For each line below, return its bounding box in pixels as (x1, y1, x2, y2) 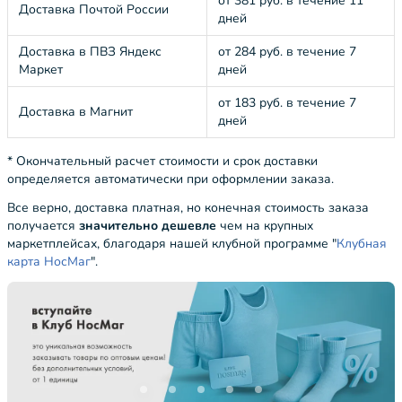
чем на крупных (216, 217, 313, 234)
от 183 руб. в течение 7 (218, 94, 356, 111)
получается (7, 217, 79, 234)
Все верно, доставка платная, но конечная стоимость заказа (7, 199, 369, 216)
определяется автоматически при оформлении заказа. (7, 170, 334, 188)
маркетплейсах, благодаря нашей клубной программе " (7, 235, 336, 252)
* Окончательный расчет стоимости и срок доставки (7, 153, 318, 170)
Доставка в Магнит (19, 103, 133, 120)
